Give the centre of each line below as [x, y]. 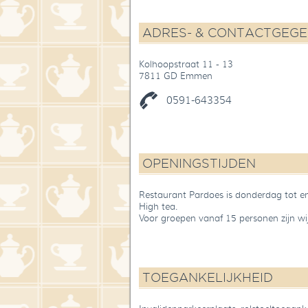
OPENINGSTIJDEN [199, 164]
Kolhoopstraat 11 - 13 [186, 65]
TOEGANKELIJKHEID [208, 278]
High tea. [158, 207]
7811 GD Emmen [176, 76]
